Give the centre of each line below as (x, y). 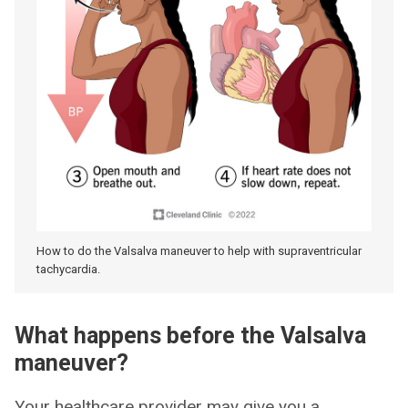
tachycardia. (68, 270)
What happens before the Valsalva (190, 336)
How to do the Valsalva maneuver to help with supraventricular (199, 251)
